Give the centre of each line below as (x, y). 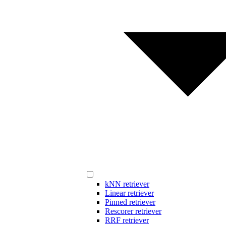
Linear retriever (129, 193)
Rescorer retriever (133, 211)
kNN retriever (127, 184)
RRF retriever (127, 220)
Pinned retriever (130, 202)
